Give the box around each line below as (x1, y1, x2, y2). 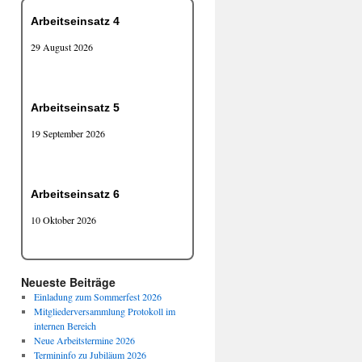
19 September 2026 (31, 127, 105, 140)
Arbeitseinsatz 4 (31, 15, 120, 27)
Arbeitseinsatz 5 (31, 101, 120, 114)
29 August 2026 (31, 40, 93, 53)
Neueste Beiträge (21, 274, 116, 290)
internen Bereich (33, 319, 96, 332)
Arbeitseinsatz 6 (31, 187, 120, 200)
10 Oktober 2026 (31, 213, 96, 226)
